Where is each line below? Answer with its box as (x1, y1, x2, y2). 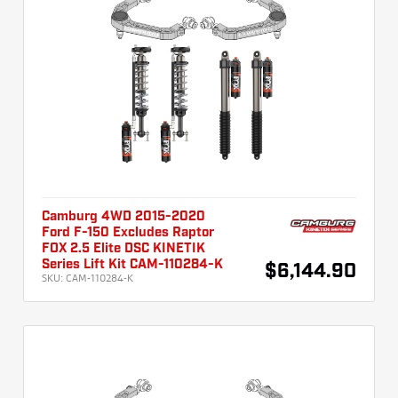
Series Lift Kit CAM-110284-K (42, 259, 223, 272)
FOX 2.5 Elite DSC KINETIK (42, 243, 205, 256)
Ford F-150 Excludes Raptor (42, 227, 214, 240)
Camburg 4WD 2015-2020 (42, 211, 205, 224)
